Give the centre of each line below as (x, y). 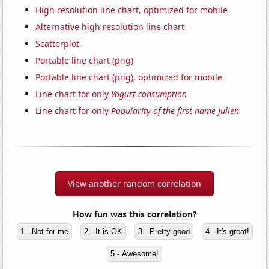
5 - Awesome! (134, 254)
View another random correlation (134, 184)
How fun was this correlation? (134, 214)
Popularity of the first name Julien (175, 111)
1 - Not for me (44, 232)
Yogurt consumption (149, 94)
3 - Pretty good (164, 232)
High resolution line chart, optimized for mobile (132, 10)
